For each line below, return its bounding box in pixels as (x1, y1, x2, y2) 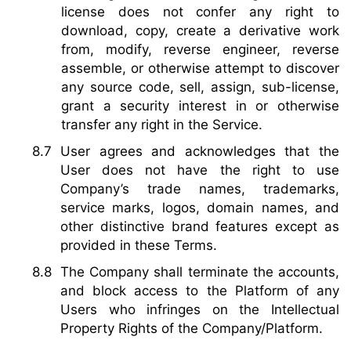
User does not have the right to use (60, 162, 339, 179)
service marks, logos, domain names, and (60, 200, 339, 216)
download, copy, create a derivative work (61, 23, 339, 39)
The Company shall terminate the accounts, (60, 264, 339, 280)
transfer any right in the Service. (61, 117, 262, 133)
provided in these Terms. (60, 237, 217, 254)
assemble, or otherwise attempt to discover (61, 60, 339, 77)
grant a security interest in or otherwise (61, 98, 339, 114)
